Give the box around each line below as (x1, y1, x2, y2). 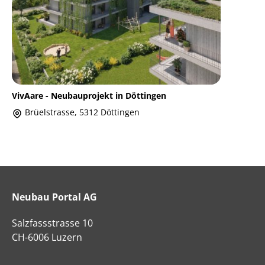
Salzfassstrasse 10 (12, 216, 93, 230)
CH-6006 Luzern (12, 230, 82, 244)
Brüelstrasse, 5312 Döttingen (22, 106, 140, 118)
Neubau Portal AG (12, 190, 97, 203)
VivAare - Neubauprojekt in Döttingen (12, 90, 166, 102)
